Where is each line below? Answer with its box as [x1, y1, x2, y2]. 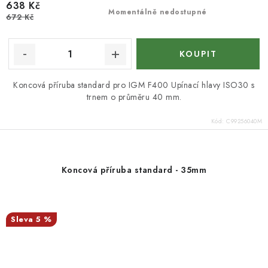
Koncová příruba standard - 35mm [61, 164, 207, 176]
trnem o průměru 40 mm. [86, 91, 182, 103]
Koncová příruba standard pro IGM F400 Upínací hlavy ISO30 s [13, 79, 255, 91]
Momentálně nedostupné [108, 7, 207, 17]
